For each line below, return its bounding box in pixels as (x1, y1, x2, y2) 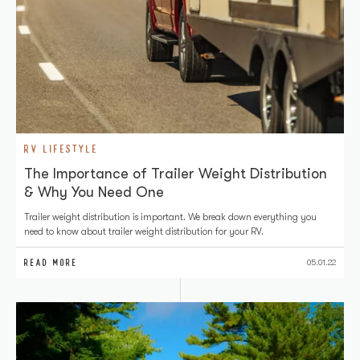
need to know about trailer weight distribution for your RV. (24, 226, 264, 237)
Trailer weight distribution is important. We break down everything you (24, 211, 317, 223)
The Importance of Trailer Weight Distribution (24, 166, 327, 182)
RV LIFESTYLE (24, 141, 99, 156)
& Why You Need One (24, 184, 164, 200)
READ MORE (24, 256, 78, 269)
